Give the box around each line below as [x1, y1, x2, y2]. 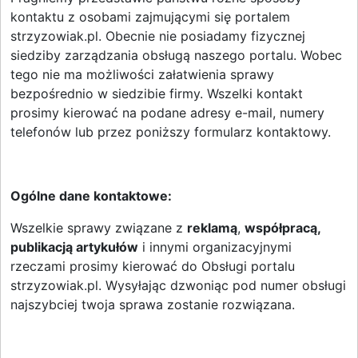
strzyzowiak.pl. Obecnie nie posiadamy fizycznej [10, 28, 305, 44]
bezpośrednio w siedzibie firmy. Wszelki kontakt [10, 86, 303, 101]
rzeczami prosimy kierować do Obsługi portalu [10, 258, 295, 274]
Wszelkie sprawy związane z [10, 220, 187, 236]
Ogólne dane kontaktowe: [10, 188, 172, 204]
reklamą [187, 220, 237, 236]
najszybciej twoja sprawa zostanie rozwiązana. [10, 296, 295, 312]
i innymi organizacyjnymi [138, 239, 292, 255]
